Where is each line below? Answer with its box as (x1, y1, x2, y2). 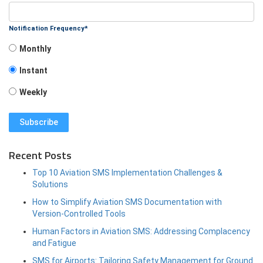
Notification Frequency (9, 25, 85, 33)
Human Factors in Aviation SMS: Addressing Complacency (32, 227, 250, 237)
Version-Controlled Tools (32, 209, 126, 219)
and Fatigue (32, 238, 76, 248)
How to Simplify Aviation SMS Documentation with (32, 197, 222, 207)
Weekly (19, 87, 47, 97)
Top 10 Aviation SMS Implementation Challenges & (32, 168, 222, 178)
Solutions (32, 180, 68, 190)
